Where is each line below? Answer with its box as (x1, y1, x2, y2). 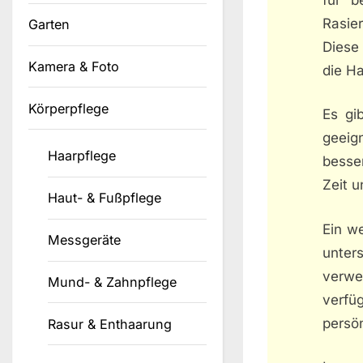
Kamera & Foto (28, 58, 119, 75)
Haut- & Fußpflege (48, 190, 162, 207)
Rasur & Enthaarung (48, 315, 173, 332)
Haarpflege (48, 147, 117, 164)
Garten (28, 16, 70, 33)
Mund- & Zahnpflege (48, 274, 177, 291)
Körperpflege (28, 100, 109, 117)
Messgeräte (48, 232, 122, 249)
